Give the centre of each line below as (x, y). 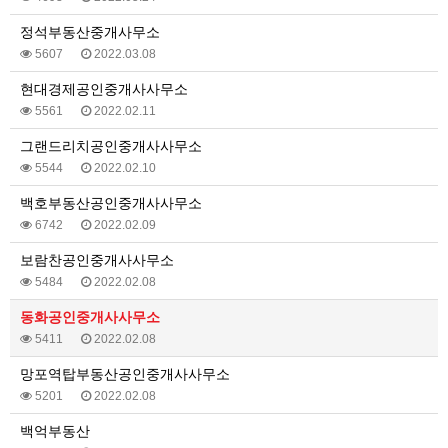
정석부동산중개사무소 (90, 32)
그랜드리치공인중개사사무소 (111, 146)
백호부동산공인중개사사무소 (111, 203)
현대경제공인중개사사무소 (104, 89)
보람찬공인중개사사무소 (97, 260)
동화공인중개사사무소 (90, 317)
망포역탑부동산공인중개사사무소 (125, 374)
